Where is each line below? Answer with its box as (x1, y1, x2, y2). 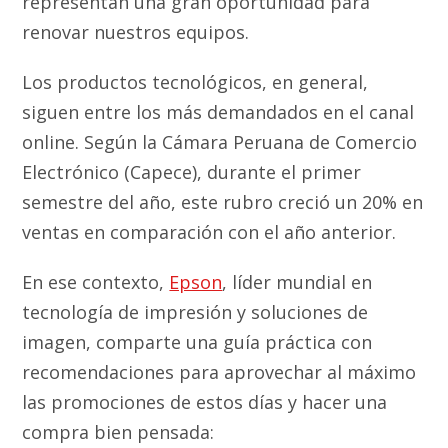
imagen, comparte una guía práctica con (22, 329, 373, 354)
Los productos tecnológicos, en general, (22, 69, 369, 94)
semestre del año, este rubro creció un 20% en (22, 189, 424, 214)
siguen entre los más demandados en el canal (22, 99, 415, 124)
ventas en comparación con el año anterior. (22, 219, 397, 244)
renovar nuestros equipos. (22, 19, 250, 44)
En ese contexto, (22, 269, 170, 294)
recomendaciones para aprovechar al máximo (22, 359, 417, 384)
